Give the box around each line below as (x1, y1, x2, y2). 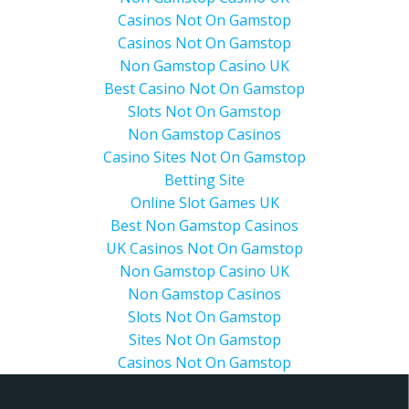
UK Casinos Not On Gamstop (106, 238, 303, 258)
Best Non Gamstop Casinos (110, 215, 299, 236)
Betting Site (164, 170, 245, 190)
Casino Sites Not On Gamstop (103, 147, 306, 167)
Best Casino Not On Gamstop (104, 79, 305, 99)
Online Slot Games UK (130, 193, 279, 213)
